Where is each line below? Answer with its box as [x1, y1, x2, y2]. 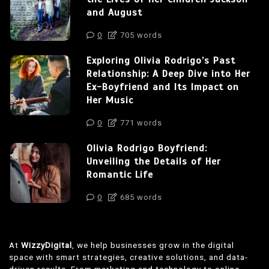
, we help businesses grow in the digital [72, 240, 234, 250]
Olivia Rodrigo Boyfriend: [86, 142, 207, 154]
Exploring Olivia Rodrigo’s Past [86, 54, 235, 67]
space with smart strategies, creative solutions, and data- [9, 252, 248, 262]
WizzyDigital [21, 240, 72, 250]
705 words [118, 30, 162, 40]
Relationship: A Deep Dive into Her [86, 67, 250, 80]
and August [86, 6, 142, 19]
